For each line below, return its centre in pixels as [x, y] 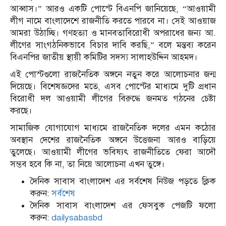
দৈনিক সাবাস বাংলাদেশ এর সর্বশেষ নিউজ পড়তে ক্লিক [123, 182]
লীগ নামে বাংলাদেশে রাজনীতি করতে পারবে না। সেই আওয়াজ [113, 21]
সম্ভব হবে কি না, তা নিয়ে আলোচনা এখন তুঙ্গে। [88, 164]
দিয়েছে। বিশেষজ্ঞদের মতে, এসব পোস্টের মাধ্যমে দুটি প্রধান [113, 87]
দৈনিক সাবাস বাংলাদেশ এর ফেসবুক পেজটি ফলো [123, 206]
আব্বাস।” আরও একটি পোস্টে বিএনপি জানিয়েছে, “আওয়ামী [113, 9]
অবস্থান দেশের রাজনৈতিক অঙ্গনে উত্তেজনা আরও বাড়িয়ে [113, 140]
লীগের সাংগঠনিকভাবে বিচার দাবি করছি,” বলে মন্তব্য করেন [113, 45]
